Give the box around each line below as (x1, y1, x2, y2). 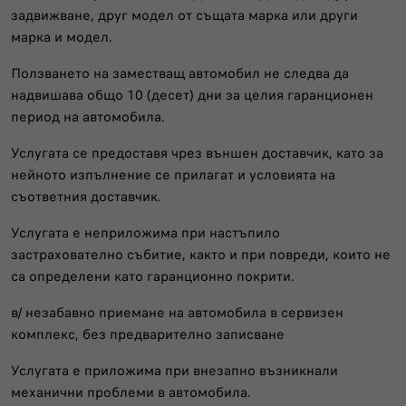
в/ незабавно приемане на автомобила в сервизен (11, 302, 343, 323)
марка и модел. (11, 26, 112, 47)
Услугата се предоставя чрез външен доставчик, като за (11, 142, 383, 163)
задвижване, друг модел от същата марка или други (11, 5, 358, 25)
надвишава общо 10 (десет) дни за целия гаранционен (11, 84, 373, 105)
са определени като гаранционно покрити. (11, 266, 295, 286)
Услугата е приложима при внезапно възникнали (11, 360, 338, 381)
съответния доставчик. (11, 186, 161, 207)
